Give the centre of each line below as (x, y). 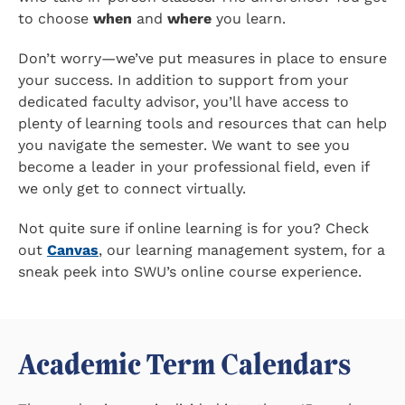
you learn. (249, 18)
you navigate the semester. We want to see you (184, 145)
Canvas (73, 250)
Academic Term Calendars (184, 363)
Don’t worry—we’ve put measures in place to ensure (202, 58)
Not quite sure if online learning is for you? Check (193, 228)
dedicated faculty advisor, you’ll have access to (184, 101)
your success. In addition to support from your (184, 80)
